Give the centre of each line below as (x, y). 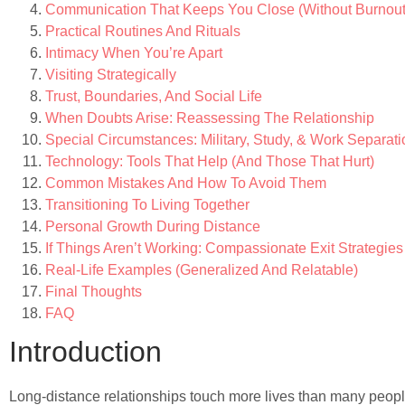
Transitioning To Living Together (147, 205)
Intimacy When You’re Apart (134, 53)
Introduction (85, 352)
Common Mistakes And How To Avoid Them (186, 184)
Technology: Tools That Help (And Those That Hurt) (210, 162)
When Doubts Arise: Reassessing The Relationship (210, 118)
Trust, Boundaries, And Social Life (154, 97)
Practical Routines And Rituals (143, 32)
